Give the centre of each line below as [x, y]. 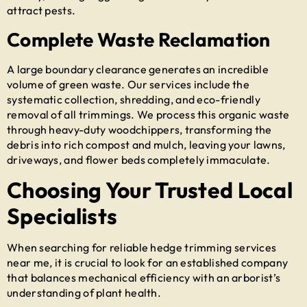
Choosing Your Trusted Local [150, 190]
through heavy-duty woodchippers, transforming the [139, 129]
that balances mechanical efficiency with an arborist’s [144, 278]
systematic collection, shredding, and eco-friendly [134, 99]
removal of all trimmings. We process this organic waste [148, 114]
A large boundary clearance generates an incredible [138, 69]
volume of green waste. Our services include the [128, 84]
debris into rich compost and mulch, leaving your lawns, [146, 144]
